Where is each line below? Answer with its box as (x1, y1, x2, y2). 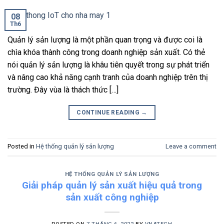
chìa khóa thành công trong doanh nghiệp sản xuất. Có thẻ (7, 47, 205, 57)
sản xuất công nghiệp (65, 191, 159, 203)
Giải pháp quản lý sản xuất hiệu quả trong (22, 179, 202, 191)
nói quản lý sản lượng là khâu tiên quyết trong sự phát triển (7, 59, 209, 69)
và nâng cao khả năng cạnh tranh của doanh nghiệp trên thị (7, 72, 208, 82)
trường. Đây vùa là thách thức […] (7, 84, 118, 94)
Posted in (7, 142, 36, 150)
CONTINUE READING (76, 108, 141, 116)
